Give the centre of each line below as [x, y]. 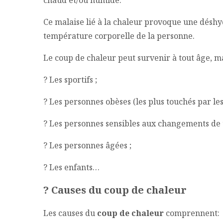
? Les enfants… [71, 167]
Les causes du [69, 213]
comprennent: [193, 213]
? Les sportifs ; [70, 80]
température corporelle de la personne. [119, 36]
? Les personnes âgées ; [87, 146]
